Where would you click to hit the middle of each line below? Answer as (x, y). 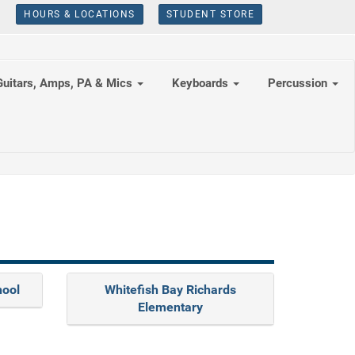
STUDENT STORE (210, 14)
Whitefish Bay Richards (170, 290)
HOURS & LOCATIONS (80, 14)
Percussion (299, 83)
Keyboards (202, 83)
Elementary (170, 307)
